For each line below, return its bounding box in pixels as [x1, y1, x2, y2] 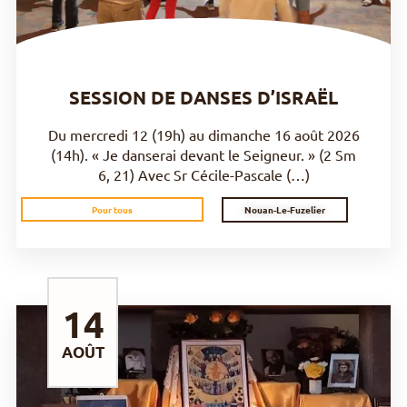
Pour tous [92, 203, 133, 217]
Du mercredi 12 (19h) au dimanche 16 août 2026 [47, 124, 360, 144]
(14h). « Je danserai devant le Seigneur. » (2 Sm [51, 144, 356, 164]
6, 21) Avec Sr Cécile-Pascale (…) [97, 164, 310, 184]
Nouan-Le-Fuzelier [244, 202, 325, 216]
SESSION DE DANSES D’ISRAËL [69, 84, 338, 109]
